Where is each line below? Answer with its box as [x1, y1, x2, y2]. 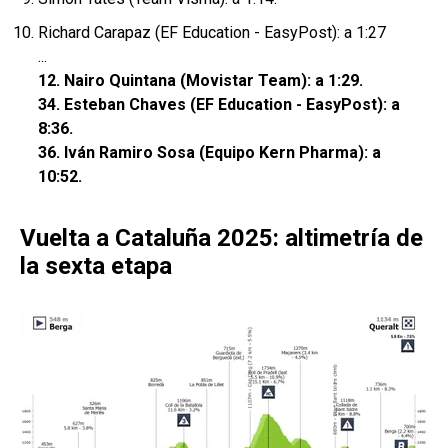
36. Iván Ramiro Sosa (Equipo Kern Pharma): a [38, 143, 381, 163]
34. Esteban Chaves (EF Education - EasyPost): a [38, 95, 400, 115]
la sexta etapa [20, 252, 172, 281]
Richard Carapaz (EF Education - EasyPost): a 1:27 [38, 23, 386, 43]
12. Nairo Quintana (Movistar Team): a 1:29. [38, 71, 363, 91]
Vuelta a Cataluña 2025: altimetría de [20, 224, 423, 253]
